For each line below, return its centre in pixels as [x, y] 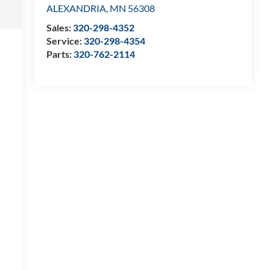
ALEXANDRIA [76, 8]
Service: [65, 40]
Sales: [59, 27]
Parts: [60, 54]
